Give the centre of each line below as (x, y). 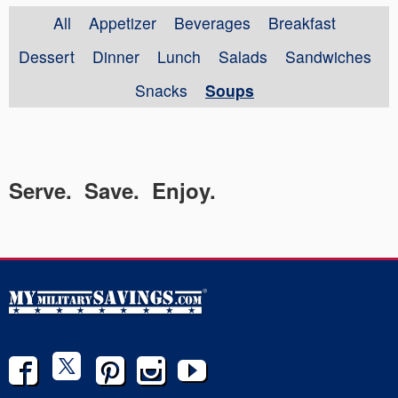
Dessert (46, 56)
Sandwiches (328, 56)
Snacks (161, 90)
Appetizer (123, 23)
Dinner (115, 56)
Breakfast (302, 23)
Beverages (212, 23)
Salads (243, 56)
